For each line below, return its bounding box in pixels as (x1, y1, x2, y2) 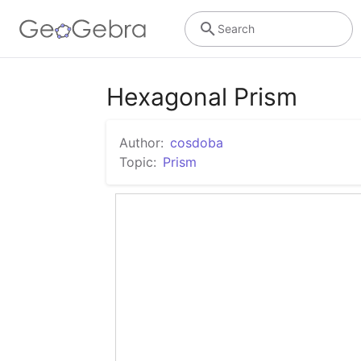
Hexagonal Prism (106, 82, 297, 111)
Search (217, 21, 255, 35)
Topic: (119, 154, 156, 170)
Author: (119, 135, 164, 151)
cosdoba (170, 135, 223, 151)
